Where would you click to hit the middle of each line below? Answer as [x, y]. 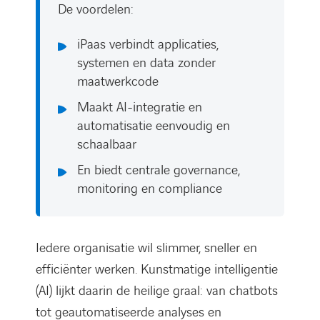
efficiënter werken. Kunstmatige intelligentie [157, 269]
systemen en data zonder [146, 63]
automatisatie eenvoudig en [154, 126]
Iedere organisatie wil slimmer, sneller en [146, 248]
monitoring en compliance [150, 189]
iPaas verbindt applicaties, [148, 44]
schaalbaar [107, 144]
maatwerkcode [118, 81]
